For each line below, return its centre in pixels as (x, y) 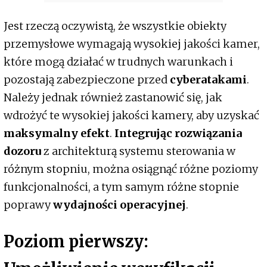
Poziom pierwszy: (76, 241)
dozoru (22, 151)
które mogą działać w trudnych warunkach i (118, 62)
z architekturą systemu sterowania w (138, 151)
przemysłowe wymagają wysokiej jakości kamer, (132, 44)
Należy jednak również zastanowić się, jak (113, 98)
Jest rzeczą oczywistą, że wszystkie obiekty (115, 26)
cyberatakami (208, 80)
